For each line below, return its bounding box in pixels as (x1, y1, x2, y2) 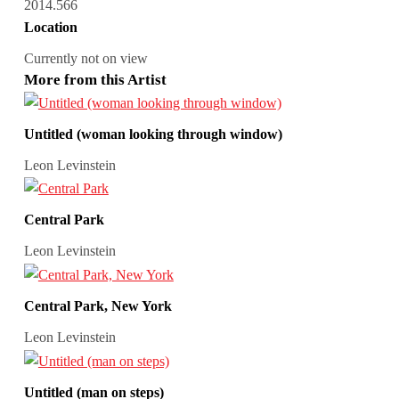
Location (23, 20, 77, 36)
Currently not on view (23, 50, 148, 66)
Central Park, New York (23, 297, 172, 313)
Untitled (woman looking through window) (23, 126, 282, 142)
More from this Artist (23, 70, 167, 88)
